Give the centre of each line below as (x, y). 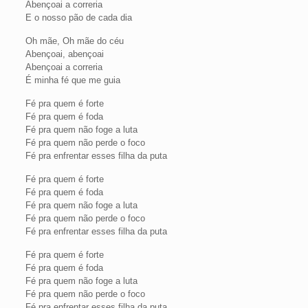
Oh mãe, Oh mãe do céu (74, 41)
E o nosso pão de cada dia (78, 18)
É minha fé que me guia (73, 80)
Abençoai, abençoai (64, 54)
